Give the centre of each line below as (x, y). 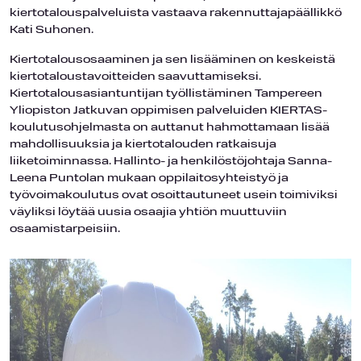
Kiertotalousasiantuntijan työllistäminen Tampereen (166, 93)
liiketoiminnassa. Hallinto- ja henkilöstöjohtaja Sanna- (171, 161)
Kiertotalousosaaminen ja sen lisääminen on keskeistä (172, 60)
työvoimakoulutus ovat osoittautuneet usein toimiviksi (174, 195)
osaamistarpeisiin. (65, 229)
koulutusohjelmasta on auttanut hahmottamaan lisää (170, 127)
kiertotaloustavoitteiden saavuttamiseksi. (135, 77)
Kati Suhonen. (52, 30)
